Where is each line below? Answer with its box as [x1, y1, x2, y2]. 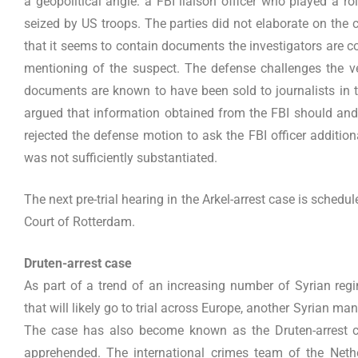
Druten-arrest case [24, 255, 132, 271]
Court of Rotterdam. [24, 213, 135, 229]
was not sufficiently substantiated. [24, 149, 217, 165]
